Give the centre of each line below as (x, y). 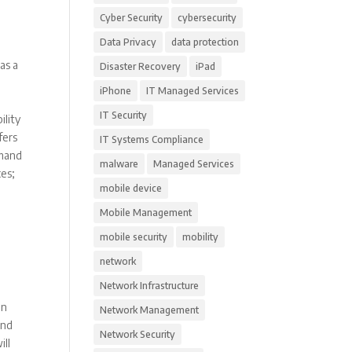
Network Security (138, 334)
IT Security (124, 115)
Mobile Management (146, 213)
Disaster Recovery (141, 66)
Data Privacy (128, 42)
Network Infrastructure (150, 286)
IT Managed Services (193, 91)
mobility (201, 237)
